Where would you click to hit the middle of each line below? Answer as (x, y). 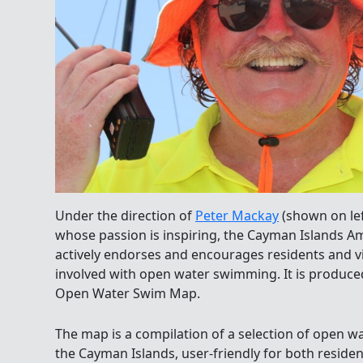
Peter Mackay (237, 216)
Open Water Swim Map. (128, 294)
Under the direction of (125, 216)
